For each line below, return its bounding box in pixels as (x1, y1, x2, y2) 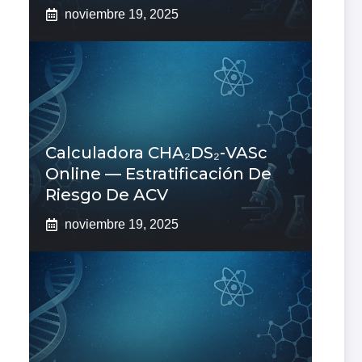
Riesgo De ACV (45, 185, 168, 205)
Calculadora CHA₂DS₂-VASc (45, 143, 267, 163)
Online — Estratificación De (45, 164, 271, 184)
